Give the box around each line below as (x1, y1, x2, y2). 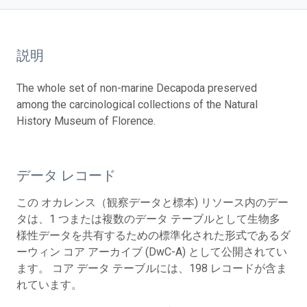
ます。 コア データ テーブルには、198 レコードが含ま (16, 262, 287, 275)
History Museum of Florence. (16, 114, 156, 127)
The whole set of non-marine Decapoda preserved (16, 82, 257, 95)
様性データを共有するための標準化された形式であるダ (16, 229, 291, 242)
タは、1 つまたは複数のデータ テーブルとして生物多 (16, 212, 280, 225)
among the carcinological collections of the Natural (16, 98, 258, 111)
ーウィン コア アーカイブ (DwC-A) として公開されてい (16, 245, 287, 258)
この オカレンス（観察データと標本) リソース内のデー (16, 196, 288, 209)
